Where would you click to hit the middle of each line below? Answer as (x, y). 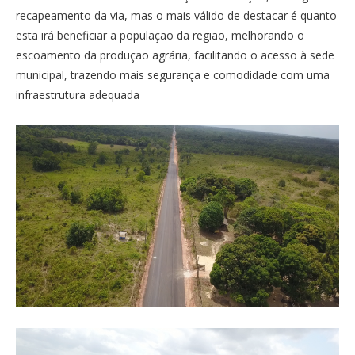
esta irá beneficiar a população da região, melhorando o (160, 35)
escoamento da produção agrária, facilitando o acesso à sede (175, 55)
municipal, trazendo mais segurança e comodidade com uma (173, 74)
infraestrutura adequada (78, 94)
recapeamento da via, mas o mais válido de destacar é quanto (176, 15)
